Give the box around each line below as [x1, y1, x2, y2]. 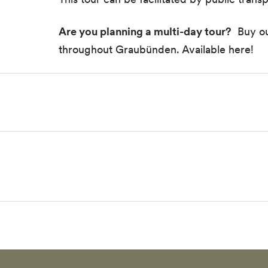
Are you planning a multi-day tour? [58, 25, 232, 39]
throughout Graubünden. [58, 42, 182, 57]
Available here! [181, 42, 254, 57]
